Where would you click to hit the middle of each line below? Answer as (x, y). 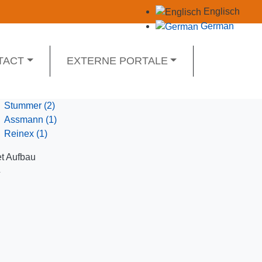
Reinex (19, 134)
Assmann (23, 120)
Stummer (23, 106)
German (216, 26)
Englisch (220, 11)
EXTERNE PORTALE (117, 61)
